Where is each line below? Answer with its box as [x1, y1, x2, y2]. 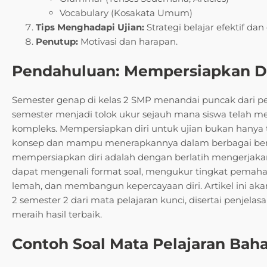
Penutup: [36, 35, 78, 47]
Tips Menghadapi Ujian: [36, 21, 144, 33]
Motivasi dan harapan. [78, 35, 178, 47]
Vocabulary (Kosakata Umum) [60, 7, 193, 18]
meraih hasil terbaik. [12, 208, 102, 220]
